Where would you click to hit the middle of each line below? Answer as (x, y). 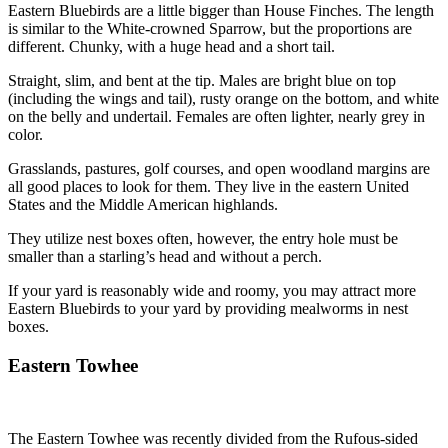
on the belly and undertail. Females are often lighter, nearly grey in (216, 117)
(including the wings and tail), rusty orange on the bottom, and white (223, 99)
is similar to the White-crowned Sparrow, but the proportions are (210, 29)
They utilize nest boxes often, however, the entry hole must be (203, 239)
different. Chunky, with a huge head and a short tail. (171, 47)
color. (25, 135)
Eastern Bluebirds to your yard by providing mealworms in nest (208, 309)
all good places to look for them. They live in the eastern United (208, 187)
